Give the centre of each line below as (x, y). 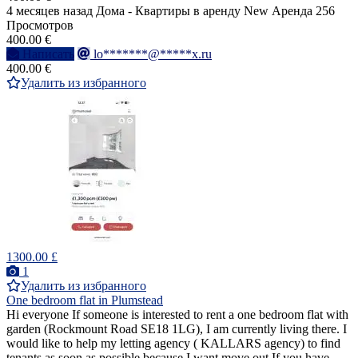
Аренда (292, 11)
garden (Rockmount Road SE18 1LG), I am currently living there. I (177, 329)
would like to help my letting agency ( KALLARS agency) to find (173, 344)
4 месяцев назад (50, 11)
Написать (48, 54)
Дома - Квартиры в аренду (168, 11)
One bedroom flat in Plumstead (85, 300)
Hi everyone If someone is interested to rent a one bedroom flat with (177, 315)
